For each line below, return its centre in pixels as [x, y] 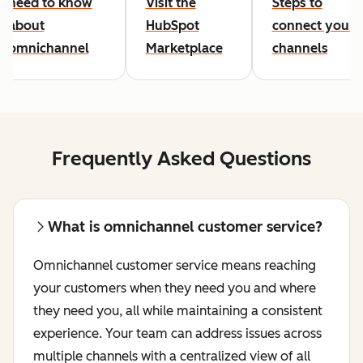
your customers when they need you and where [175, 288]
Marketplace [184, 49]
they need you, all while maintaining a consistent [178, 311]
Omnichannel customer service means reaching [175, 266]
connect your [313, 26]
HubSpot [172, 26]
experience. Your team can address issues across [177, 334]
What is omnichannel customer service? [185, 227]
